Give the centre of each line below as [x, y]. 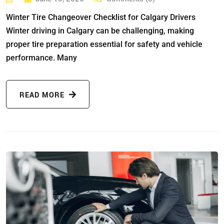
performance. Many [41, 57]
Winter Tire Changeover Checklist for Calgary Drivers [101, 17]
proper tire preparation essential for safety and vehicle [104, 44]
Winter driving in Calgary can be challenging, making [100, 30]
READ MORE [43, 95]
